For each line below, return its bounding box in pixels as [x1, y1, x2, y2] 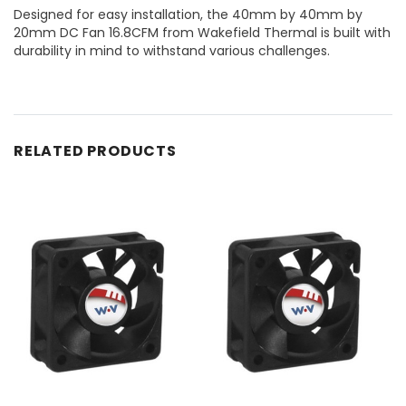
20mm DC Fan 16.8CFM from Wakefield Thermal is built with [14, 23, 391, 42]
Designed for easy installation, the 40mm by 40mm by [14, 5, 362, 24]
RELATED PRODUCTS [14, 140, 177, 161]
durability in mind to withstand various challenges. [14, 41, 330, 60]
